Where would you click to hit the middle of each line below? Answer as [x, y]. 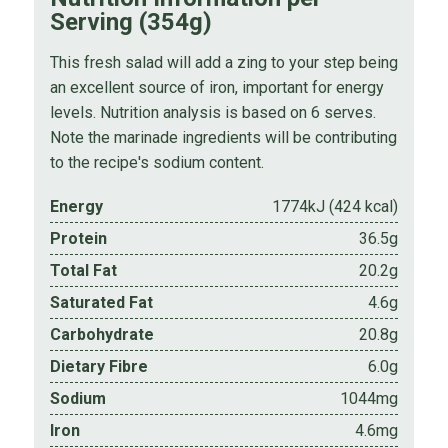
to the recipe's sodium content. [156, 162]
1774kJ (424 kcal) [335, 206]
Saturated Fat [101, 302]
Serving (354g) [130, 21]
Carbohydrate [101, 334]
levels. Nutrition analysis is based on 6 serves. [212, 112]
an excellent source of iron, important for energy [216, 87]
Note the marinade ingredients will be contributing [223, 137]
